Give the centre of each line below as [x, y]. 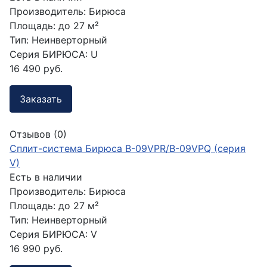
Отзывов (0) [38, 134]
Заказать [41, 99]
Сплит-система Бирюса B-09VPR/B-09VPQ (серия [128, 148]
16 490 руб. [36, 69]
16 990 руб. [36, 248]
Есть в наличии [46, 177]
